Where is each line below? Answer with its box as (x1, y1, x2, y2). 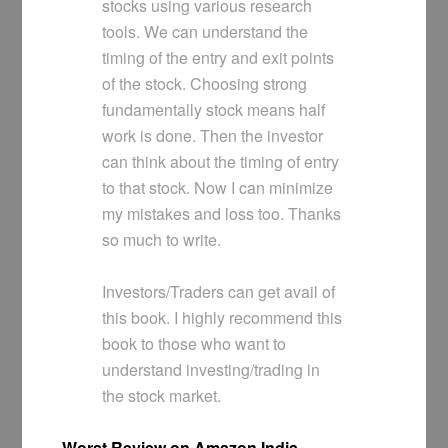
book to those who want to (102, 332, 287, 356)
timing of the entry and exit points (102, 46, 335, 70)
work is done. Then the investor (102, 124, 324, 148)
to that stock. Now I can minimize (102, 176, 334, 200)
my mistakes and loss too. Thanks (102, 202, 342, 226)
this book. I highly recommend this (102, 306, 343, 330)
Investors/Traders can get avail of (102, 280, 336, 304)
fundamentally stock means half (102, 98, 326, 122)
